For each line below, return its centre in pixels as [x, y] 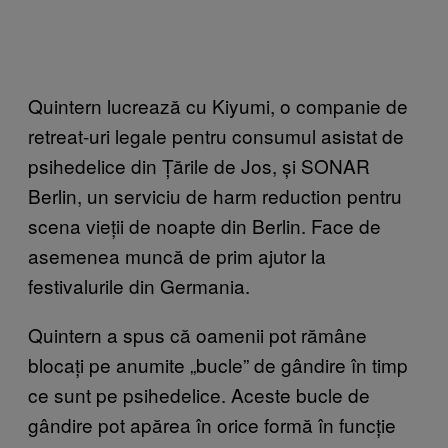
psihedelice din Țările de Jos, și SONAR [199, 165]
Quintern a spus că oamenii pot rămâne [197, 334]
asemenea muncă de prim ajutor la [177, 255]
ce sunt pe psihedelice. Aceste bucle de [199, 394]
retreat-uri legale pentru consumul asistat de [216, 135]
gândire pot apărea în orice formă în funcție [212, 424]
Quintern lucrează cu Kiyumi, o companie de [218, 105]
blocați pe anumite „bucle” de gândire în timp [218, 364]
